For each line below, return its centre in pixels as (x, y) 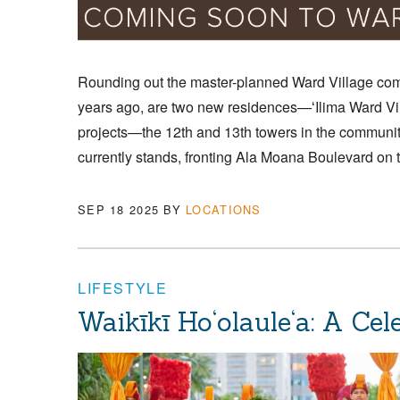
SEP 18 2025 (119, 209)
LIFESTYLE (123, 287)
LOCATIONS (224, 209)
